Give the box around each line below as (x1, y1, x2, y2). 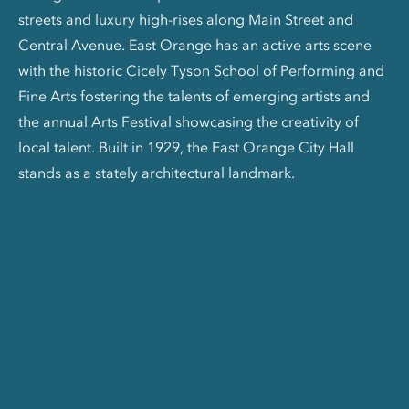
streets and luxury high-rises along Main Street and (18, 10, 353, 29)
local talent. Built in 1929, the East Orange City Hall (18, 138, 354, 157)
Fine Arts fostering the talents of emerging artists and (18, 87, 370, 106)
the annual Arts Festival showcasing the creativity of (18, 112, 359, 131)
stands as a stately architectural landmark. (18, 163, 295, 183)
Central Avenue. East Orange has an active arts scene (18, 36, 372, 55)
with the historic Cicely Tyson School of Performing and (18, 61, 384, 80)
